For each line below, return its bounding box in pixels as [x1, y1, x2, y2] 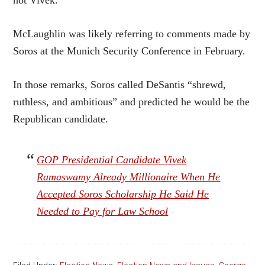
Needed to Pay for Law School [37, 205, 169, 217]
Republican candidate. [13, 113, 109, 125]
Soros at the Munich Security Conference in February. [13, 45, 246, 57]
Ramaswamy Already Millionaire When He [37, 171, 221, 183]
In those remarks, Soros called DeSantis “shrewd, [13, 79, 227, 91]
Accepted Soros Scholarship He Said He [37, 188, 209, 200]
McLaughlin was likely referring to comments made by [13, 28, 251, 40]
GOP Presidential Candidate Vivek [37, 154, 187, 166]
